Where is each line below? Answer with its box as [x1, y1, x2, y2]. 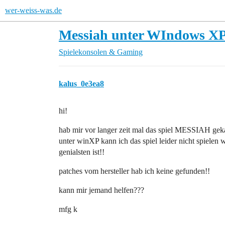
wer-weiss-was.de [5, 6, 62, 15]
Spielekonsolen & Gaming [59, 48, 143, 56]
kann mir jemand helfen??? [59, 186, 144, 194]
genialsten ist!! [59, 148, 104, 156]
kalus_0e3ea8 [59, 79, 104, 88]
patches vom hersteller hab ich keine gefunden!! [59, 167, 210, 175]
